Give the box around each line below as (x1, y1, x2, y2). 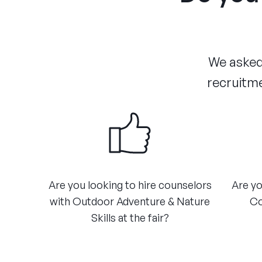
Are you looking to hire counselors (48, 178, 212, 191)
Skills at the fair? (91, 211, 169, 224)
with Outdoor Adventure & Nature (50, 195, 210, 208)
